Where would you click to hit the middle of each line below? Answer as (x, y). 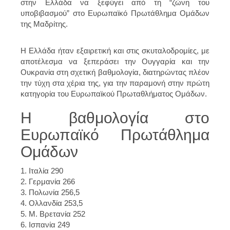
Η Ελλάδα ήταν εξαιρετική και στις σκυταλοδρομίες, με (115, 50)
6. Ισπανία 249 (45, 224)
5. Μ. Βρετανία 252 (53, 214)
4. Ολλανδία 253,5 (52, 203)
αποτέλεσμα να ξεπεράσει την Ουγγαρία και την (115, 61)
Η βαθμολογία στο (115, 118)
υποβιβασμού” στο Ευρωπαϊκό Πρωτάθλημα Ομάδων (115, 13)
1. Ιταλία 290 (42, 170)
